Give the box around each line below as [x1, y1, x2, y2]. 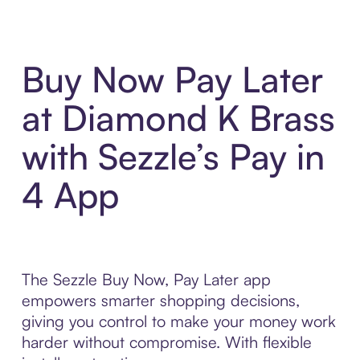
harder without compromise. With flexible [21, 332, 312, 353]
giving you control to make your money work [21, 311, 336, 332]
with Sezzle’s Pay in [21, 134, 325, 179]
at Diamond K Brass [21, 96, 335, 141]
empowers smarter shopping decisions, [21, 290, 300, 311]
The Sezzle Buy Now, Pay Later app [21, 269, 271, 290]
